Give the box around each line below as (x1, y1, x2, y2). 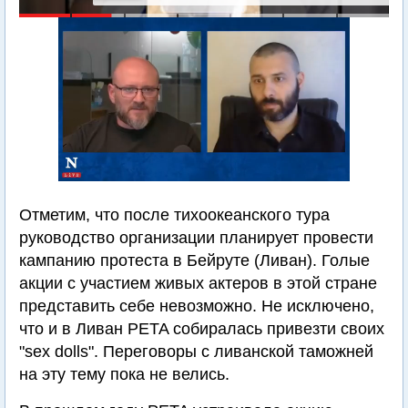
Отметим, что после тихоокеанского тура (19, 206, 330, 224)
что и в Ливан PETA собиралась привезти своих (19, 320, 384, 338)
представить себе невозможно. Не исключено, (19, 297, 374, 315)
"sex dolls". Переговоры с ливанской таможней (19, 342, 373, 361)
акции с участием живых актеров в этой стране (19, 274, 377, 292)
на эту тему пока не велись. (19, 365, 229, 383)
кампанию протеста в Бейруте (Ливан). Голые (19, 251, 370, 270)
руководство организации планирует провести (19, 229, 373, 247)
